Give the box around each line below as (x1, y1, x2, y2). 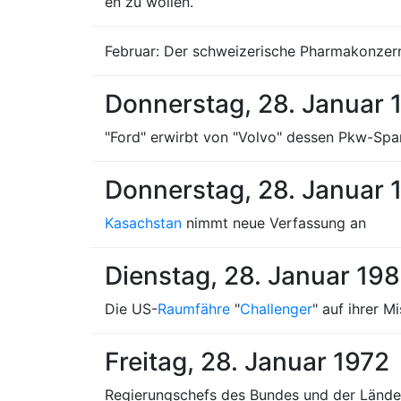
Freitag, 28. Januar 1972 (105, 346, 389, 377)
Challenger (240, 300, 312, 318)
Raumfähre (158, 300, 230, 318)
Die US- (105, 300, 158, 318)
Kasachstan (105, 214, 182, 232)
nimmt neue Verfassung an (182, 214, 366, 232)
